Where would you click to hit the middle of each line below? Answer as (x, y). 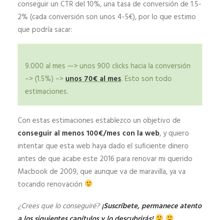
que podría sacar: (45, 30)
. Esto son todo (147, 79)
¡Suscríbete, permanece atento (151, 206)
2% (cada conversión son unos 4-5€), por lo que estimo (107, 17)
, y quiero (174, 133)
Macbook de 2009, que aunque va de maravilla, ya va (102, 172)
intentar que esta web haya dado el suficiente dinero (103, 146)
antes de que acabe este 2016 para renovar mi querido (105, 159)
